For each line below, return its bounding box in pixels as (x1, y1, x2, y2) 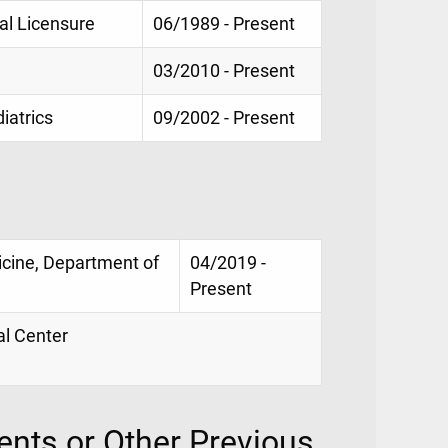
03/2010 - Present (153, 60, 295, 81)
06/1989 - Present (153, 13, 295, 34)
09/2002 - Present (153, 107, 295, 128)
